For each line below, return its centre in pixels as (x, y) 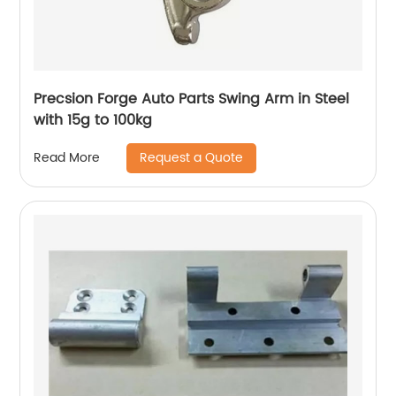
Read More (67, 158)
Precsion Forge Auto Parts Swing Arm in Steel (192, 99)
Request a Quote (192, 157)
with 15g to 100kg (93, 120)
